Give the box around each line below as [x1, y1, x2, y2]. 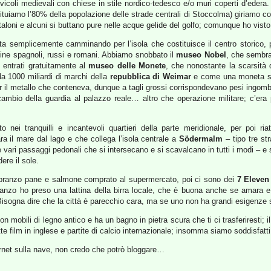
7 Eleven [237, 175, 270, 184]
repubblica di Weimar [109, 72, 191, 81]
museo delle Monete [88, 61, 166, 70]
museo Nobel [176, 50, 226, 59]
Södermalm [179, 134, 223, 143]
